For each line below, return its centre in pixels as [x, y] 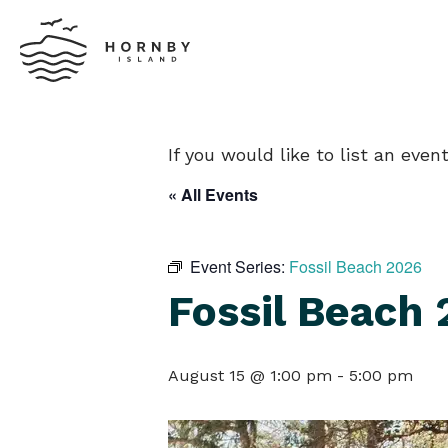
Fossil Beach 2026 [355, 266]
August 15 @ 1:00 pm [250, 375]
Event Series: [239, 266]
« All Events [213, 194]
